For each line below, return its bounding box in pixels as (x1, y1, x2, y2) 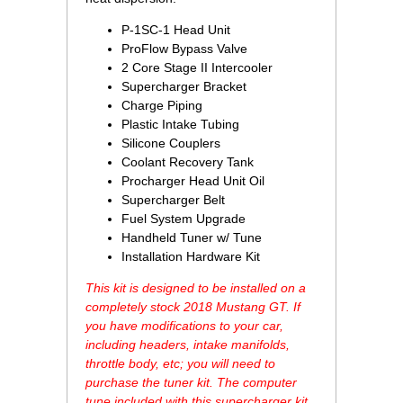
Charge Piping (121, 98, 202, 113)
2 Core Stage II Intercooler (121, 60, 273, 76)
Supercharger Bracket (121, 79, 246, 94)
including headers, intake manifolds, (85, 337, 290, 353)
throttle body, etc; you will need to (85, 356, 275, 372)
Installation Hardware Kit (121, 249, 260, 264)
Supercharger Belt (121, 193, 225, 208)
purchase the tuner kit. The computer (85, 375, 297, 390)
